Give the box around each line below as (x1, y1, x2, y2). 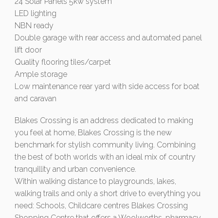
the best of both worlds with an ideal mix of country (15, 152, 196, 162)
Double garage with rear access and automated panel (15, 33, 202, 42)
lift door (15, 45, 42, 54)
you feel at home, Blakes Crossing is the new (15, 127, 172, 137)
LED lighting (15, 8, 56, 18)
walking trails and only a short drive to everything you (15, 188, 200, 198)
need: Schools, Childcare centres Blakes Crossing (15, 200, 188, 210)
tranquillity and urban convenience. (15, 164, 136, 174)
